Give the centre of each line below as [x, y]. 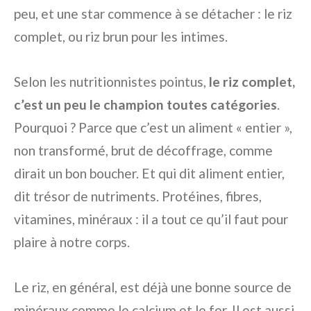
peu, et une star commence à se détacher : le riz [153, 14]
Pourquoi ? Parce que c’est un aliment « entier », [153, 128]
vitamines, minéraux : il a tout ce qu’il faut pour [151, 219]
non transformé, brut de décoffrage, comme [143, 151]
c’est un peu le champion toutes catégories [145, 105]
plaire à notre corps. [72, 242]
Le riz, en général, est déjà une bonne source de [153, 287]
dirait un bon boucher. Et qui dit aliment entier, [149, 174]
